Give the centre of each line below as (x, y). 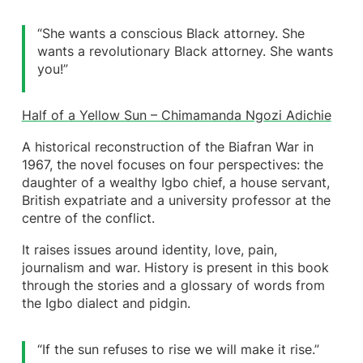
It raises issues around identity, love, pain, (149, 250)
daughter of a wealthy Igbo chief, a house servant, (175, 182)
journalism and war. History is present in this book (175, 268)
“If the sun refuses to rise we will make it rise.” (179, 350)
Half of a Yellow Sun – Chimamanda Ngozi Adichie (176, 115)
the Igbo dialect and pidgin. (106, 304)
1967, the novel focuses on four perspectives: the (172, 164)
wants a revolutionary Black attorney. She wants (186, 51)
